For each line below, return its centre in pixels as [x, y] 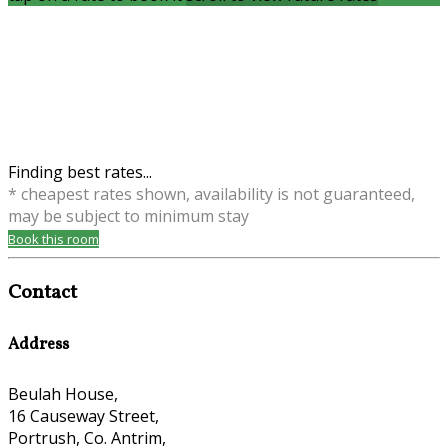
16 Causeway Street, [83, 415]
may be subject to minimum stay [128, 216]
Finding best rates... [80, 172]
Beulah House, [63, 393]
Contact [42, 293]
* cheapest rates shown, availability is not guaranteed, [211, 194]
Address [38, 345]
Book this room [53, 239]
